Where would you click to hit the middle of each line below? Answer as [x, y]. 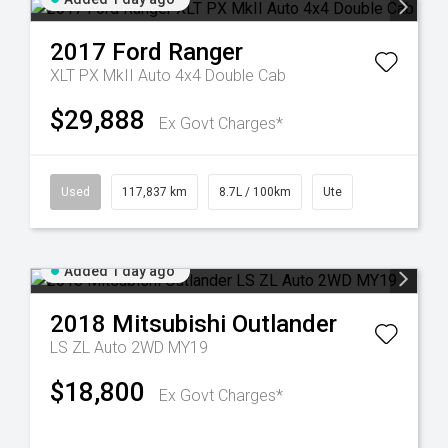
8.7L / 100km [255, 192]
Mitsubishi [169, 324]
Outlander [284, 324]
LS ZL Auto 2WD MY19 [129, 347]
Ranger [205, 52]
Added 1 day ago [119, 271]
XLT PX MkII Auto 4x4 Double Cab [168, 75]
